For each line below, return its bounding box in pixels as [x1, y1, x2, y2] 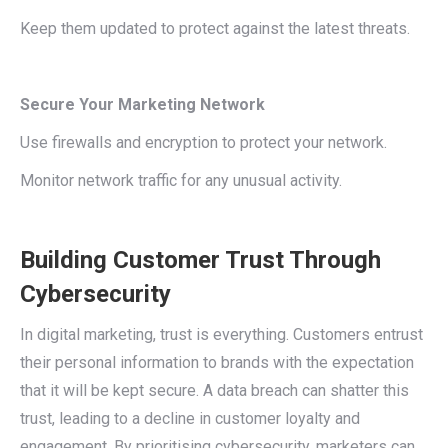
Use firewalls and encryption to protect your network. [20, 133, 387, 152]
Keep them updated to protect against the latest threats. [20, 19, 410, 38]
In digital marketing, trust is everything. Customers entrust [20, 325, 423, 344]
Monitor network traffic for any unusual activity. [20, 171, 342, 190]
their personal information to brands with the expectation [20, 353, 414, 372]
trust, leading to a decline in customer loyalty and [20, 409, 360, 428]
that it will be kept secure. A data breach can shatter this [20, 381, 409, 400]
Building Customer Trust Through [20, 246, 381, 274]
